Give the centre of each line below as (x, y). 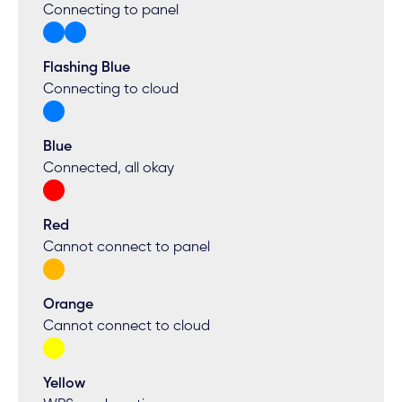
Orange (69, 306)
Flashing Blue (87, 69)
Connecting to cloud (111, 90)
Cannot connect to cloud (127, 327)
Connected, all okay (109, 169)
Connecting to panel (111, 11)
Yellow (65, 385)
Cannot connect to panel (127, 248)
